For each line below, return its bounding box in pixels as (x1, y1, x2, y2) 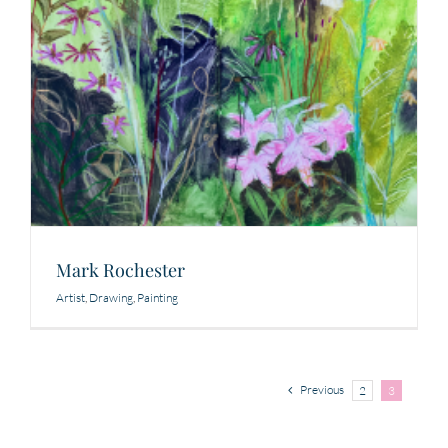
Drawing (88, 290, 133, 306)
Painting (136, 290, 178, 306)
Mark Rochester (55, 258, 185, 283)
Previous (300, 382, 345, 398)
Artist (55, 290, 85, 306)
